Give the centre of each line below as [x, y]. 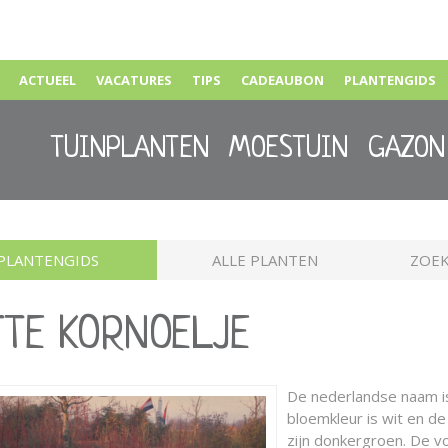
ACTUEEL [47, 80]
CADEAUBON [282, 80]
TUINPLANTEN [130, 150]
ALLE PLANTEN [265, 260]
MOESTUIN [288, 150]
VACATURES [134, 80]
